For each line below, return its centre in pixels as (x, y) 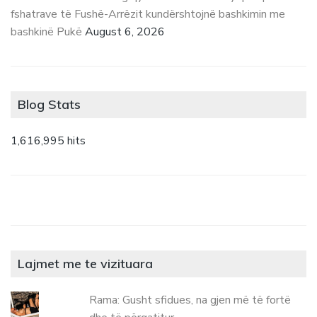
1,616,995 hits (48, 140)
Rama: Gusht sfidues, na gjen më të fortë (190, 300)
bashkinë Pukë (46, 31)
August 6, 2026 (125, 31)
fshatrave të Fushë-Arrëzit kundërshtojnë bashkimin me (148, 14)
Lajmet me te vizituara (85, 263)
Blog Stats (49, 104)
